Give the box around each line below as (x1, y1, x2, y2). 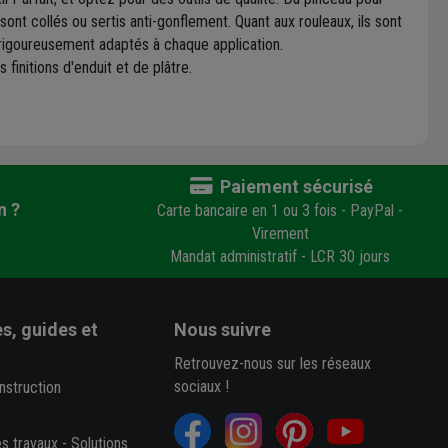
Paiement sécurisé (216, 176, 373, 198)
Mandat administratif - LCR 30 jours (170, 247, 390, 267)
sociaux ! (174, 377, 230, 397)
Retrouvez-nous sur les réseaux (174, 354, 372, 374)
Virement (251, 224, 309, 244)
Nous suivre (174, 319, 272, 341)
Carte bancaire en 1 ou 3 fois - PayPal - (157, 201, 403, 221)
